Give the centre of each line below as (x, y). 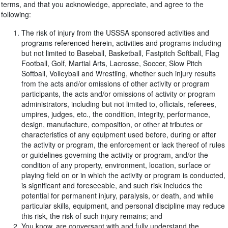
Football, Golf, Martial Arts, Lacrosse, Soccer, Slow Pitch (112, 63)
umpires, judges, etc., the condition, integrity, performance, (116, 114)
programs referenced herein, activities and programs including (121, 43)
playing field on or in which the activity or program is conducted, (123, 175)
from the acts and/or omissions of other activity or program (116, 83)
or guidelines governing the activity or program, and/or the (115, 155)
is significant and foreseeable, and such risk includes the (112, 185)
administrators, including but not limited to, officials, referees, (119, 104)
